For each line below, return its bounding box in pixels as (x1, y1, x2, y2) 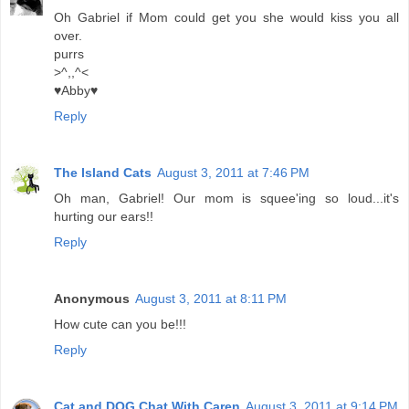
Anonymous (54, 290, 130, 306)
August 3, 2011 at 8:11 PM (135, 290, 287, 306)
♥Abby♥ (54, 82, 98, 98)
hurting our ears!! (54, 208, 153, 224)
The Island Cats (54, 164, 152, 180)
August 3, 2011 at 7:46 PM (157, 164, 309, 180)
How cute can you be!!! (54, 316, 186, 331)
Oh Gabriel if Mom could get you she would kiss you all (54, 9, 399, 25)
